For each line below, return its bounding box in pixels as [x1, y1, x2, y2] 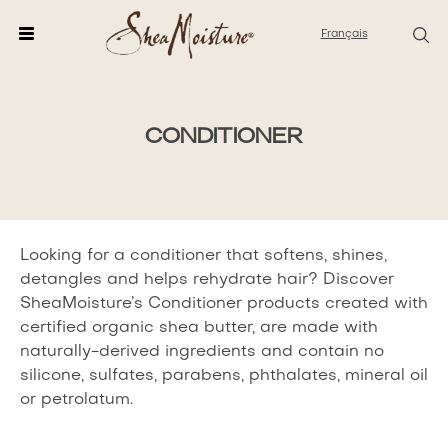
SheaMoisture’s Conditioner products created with [20, 296, 428, 312]
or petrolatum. [20, 392, 133, 408]
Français [320, 29, 368, 40]
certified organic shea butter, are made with [20, 320, 378, 336]
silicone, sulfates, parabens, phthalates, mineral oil [20, 368, 428, 384]
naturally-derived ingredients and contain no [20, 344, 384, 360]
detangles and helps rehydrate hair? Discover [20, 272, 394, 288]
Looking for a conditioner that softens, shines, [20, 248, 387, 264]
